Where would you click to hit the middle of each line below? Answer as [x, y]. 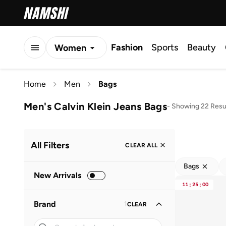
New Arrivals [58, 175]
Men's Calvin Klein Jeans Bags [96, 106]
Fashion [127, 47]
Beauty [202, 47]
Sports [165, 47]
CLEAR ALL [141, 145]
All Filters [50, 145]
